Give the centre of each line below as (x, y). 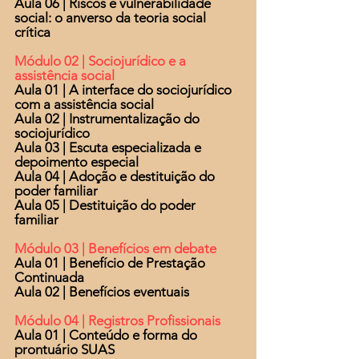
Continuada (49, 277)
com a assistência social (84, 104)
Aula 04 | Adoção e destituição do (115, 176)
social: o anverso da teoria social (110, 18)
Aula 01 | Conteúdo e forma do (106, 335)
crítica (32, 32)
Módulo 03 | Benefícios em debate (115, 248)
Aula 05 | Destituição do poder (105, 205)
